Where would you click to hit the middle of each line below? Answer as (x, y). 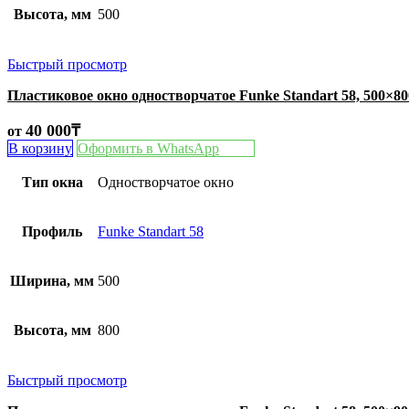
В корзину (40, 148)
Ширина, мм (52, 280)
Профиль (52, 231)
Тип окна (52, 182)
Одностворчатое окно (166, 182)
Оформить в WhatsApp (148, 148)
